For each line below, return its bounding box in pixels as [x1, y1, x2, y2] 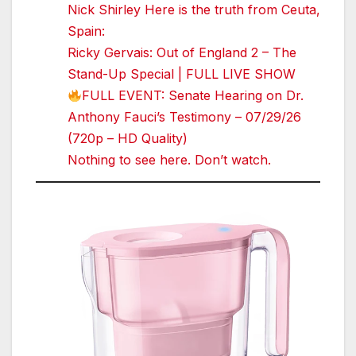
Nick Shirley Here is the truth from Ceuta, [68, 2, 320, 18]
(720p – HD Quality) [68, 130, 188, 147]
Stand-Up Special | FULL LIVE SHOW [68, 66, 296, 83]
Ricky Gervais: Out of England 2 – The [68, 44, 296, 61]
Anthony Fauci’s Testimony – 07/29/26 [68, 109, 301, 126]
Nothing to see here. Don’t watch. [68, 152, 271, 168]
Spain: [68, 23, 105, 40]
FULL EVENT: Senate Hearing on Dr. [82, 87, 304, 104]
